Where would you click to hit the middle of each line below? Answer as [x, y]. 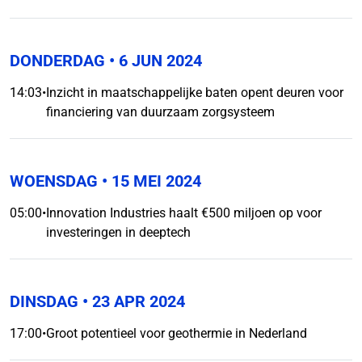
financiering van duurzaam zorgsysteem [160, 112]
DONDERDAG [57, 61]
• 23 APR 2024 [132, 301]
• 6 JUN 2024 [154, 61]
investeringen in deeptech [118, 232]
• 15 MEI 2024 [149, 181]
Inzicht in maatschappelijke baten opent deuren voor [195, 93]
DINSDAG [44, 301]
